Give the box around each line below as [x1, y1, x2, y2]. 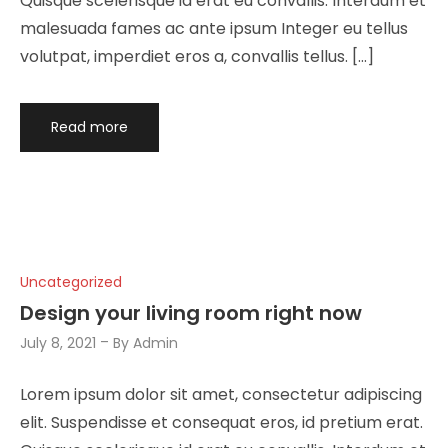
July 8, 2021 [20, 332, 96, 353]
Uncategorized [20, 272, 122, 293]
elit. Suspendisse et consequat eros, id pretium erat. [20, 411, 423, 435]
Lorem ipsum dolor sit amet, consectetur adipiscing [20, 383, 422, 407]
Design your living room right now [20, 298, 362, 327]
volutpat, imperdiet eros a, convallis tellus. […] [20, 45, 374, 69]
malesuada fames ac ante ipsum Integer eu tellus [20, 17, 408, 41]
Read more [50, 117, 128, 138]
